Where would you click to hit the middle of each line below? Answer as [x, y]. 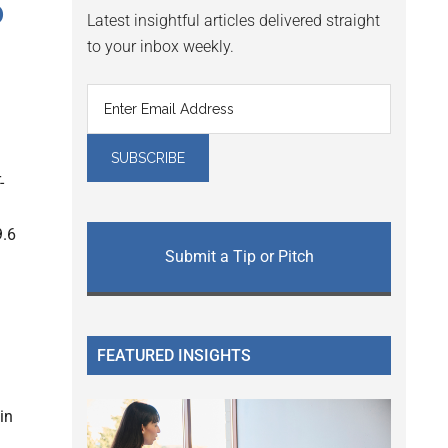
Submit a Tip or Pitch [239, 257]
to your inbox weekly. [160, 47]
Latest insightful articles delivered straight [233, 21]
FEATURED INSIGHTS [174, 356]
